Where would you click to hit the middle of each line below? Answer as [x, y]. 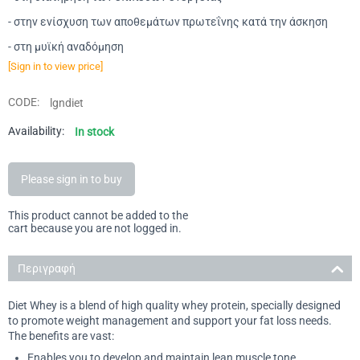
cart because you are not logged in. [95, 228]
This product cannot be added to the [98, 215]
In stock [94, 131]
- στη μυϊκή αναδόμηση [66, 46]
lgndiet [67, 102]
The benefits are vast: [61, 335]
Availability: [36, 131]
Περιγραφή [47, 268]
